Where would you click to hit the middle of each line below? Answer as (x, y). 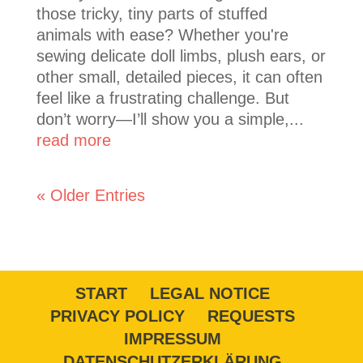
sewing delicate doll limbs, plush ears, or (181, 56)
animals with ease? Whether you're (162, 34)
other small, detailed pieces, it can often (179, 77)
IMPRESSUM (172, 338)
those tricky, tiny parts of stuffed (152, 13)
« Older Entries (90, 195)
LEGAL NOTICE (209, 293)
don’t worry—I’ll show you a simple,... (170, 119)
